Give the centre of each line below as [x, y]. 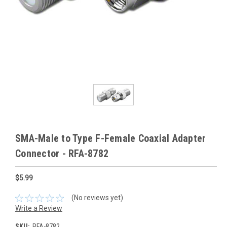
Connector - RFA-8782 [62, 153]
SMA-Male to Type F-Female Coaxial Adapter [111, 138]
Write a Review [39, 209]
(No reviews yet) [97, 198]
